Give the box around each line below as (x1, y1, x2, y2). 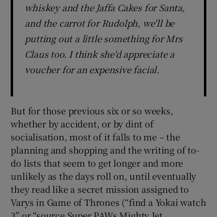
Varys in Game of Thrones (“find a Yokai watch (11, 195, 206, 208)
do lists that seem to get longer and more (11, 156, 184, 169)
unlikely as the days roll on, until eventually (11, 169, 197, 182)
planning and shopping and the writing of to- (11, 143, 199, 156)
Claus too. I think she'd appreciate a (25, 47, 175, 60)
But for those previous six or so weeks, (11, 104, 173, 117)
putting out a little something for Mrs (25, 31, 183, 45)
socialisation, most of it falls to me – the (11, 130, 180, 143)
